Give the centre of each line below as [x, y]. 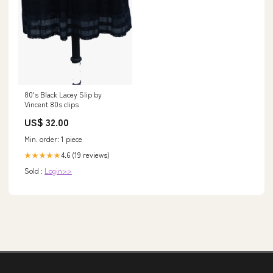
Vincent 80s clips [51, 104]
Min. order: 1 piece [53, 139]
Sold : [34, 171]
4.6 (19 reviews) [85, 155]
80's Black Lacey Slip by [63, 94]
